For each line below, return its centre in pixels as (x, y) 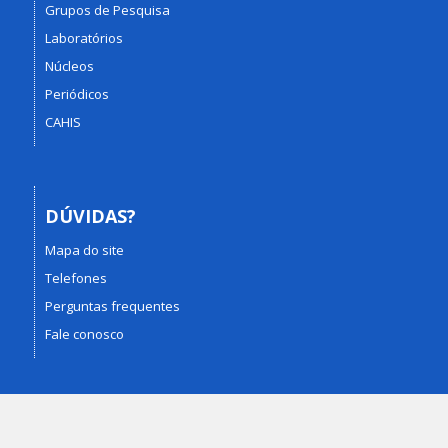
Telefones (75, 278)
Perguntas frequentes (112, 306)
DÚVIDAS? (90, 215)
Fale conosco (84, 334)
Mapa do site (84, 250)
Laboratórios (83, 37)
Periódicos (76, 93)
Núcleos (69, 65)
